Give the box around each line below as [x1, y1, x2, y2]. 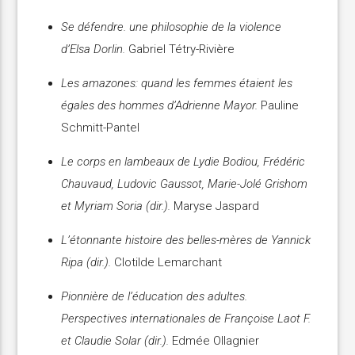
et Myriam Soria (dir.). [61, 199, 171, 214]
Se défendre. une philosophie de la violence [61, 20, 282, 35]
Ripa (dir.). [61, 255, 112, 270]
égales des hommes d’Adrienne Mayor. [61, 98, 258, 113]
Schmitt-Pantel [61, 120, 140, 136]
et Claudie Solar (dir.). [61, 334, 170, 349]
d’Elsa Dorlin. [61, 42, 126, 57]
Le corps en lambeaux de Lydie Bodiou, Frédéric [61, 155, 306, 170]
